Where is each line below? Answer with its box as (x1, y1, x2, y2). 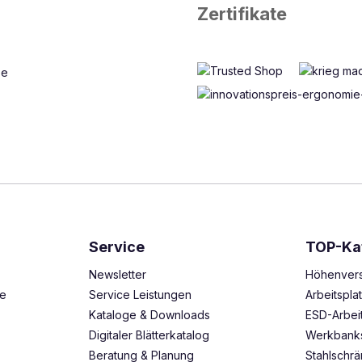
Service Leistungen (88, 288, 192, 301)
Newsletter (88, 267, 146, 281)
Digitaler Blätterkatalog (88, 328, 209, 342)
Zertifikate (197, 3, 287, 24)
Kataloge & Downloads (88, 308, 210, 322)
